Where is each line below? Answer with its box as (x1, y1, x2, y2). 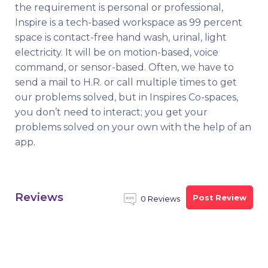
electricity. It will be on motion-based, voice (15, 47, 218, 58)
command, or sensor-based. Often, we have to (15, 62, 234, 73)
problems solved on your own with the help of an (15, 121, 251, 133)
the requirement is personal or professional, (15, 2, 223, 13)
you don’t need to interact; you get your (15, 106, 208, 118)
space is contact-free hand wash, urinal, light (15, 32, 227, 43)
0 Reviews (141, 194, 180, 203)
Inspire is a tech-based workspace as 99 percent (15, 17, 242, 28)
